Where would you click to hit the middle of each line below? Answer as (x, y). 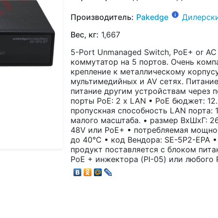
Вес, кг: (85, 34)
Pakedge (152, 17)
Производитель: (102, 17)
